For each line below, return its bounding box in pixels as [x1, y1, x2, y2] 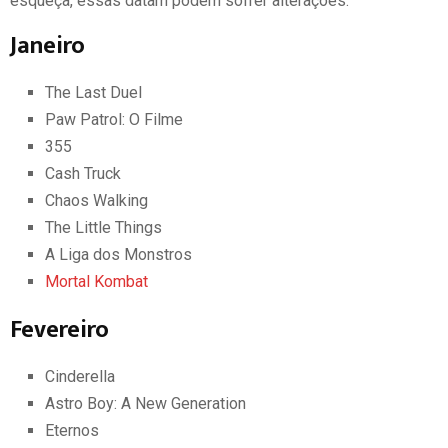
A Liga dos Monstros [45, 244, 192, 264]
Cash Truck [45, 163, 121, 183]
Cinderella [45, 366, 115, 386]
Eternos [45, 420, 99, 440]
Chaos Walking [45, 190, 148, 210]
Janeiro [10, 25, 85, 66]
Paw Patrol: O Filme [45, 109, 183, 129]
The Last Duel [45, 82, 142, 102]
